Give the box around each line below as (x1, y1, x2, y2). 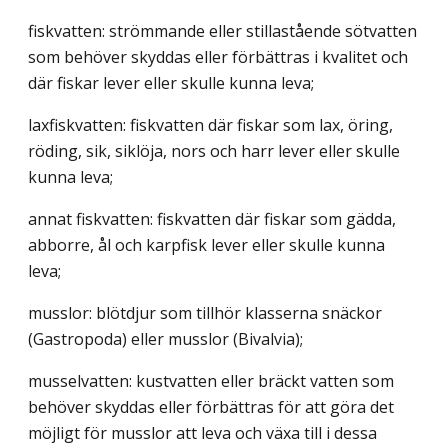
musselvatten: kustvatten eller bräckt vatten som (28, 369, 394, 392)
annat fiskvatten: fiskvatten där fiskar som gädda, (28, 207, 396, 230)
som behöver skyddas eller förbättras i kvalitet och (28, 45, 408, 68)
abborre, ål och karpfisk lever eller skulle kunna (28, 233, 385, 256)
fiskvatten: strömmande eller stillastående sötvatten (28, 19, 417, 42)
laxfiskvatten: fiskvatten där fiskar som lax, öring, (28, 113, 393, 136)
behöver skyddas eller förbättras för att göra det (28, 395, 394, 418)
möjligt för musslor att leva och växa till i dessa (28, 421, 377, 444)
